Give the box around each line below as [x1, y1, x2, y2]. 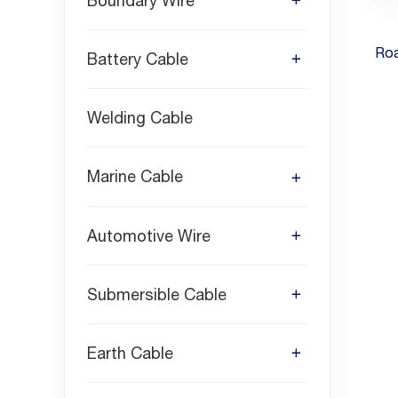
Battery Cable [87, 50, 188, 69]
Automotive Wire [87, 226, 211, 245]
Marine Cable [87, 167, 183, 187]
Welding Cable [87, 108, 193, 128]
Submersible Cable [87, 284, 227, 304]
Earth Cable [87, 343, 173, 362]
